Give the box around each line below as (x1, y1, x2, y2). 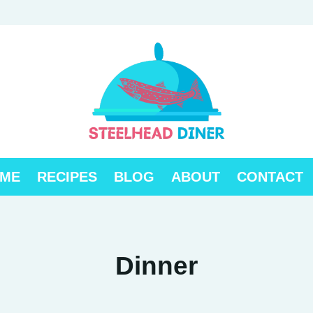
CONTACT (236, 169, 303, 185)
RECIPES (36, 169, 97, 185)
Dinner (115, 251, 198, 280)
